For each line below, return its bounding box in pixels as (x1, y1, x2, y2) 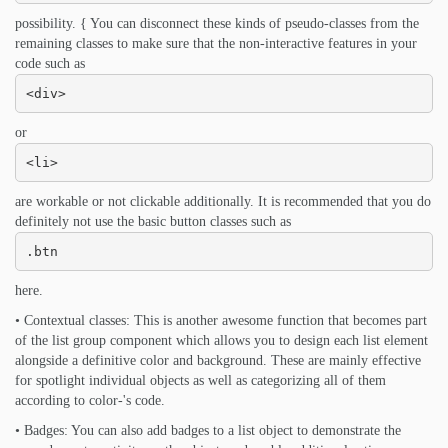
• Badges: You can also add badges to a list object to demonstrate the (15, 423, 401, 438)
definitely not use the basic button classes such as (15, 214, 291, 229)
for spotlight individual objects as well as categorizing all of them (15, 373, 386, 388)
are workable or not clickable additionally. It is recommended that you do (15, 194, 431, 209)
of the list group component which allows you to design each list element (15, 333, 428, 348)
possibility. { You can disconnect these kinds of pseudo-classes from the (15, 16, 419, 31)
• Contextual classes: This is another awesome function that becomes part (15, 313, 427, 328)
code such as (15, 56, 85, 71)
